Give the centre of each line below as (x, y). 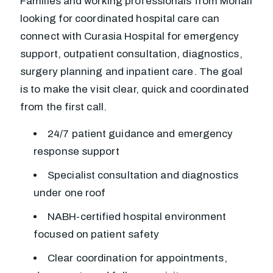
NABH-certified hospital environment (137, 217)
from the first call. (63, 107)
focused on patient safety (97, 234)
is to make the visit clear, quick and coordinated (134, 89)
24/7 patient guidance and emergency (140, 134)
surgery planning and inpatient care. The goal (132, 72)
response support (76, 151)
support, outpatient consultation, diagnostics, (131, 54)
